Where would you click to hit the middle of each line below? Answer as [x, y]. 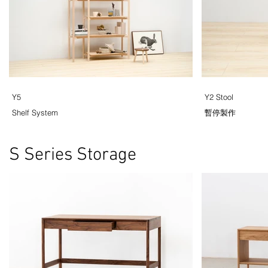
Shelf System [35, 112]
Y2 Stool [219, 97]
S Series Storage [73, 155]
